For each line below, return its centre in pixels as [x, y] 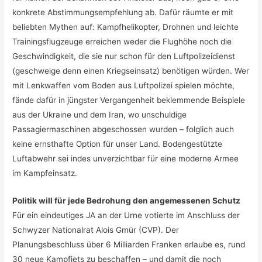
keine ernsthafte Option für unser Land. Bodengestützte [118, 144]
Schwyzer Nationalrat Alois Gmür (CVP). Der [96, 230]
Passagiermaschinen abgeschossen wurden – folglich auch [123, 129]
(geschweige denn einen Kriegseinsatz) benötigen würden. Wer [131, 70]
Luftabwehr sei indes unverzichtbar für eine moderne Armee [126, 158]
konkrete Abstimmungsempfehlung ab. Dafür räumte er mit [123, 12]
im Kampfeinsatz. [45, 173]
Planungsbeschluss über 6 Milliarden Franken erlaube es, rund [129, 244]
